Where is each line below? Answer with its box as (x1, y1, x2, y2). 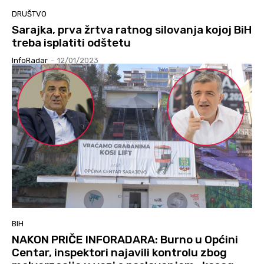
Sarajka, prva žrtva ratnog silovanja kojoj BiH (12, 23, 252, 37)
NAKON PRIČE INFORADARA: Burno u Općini (12, 233, 238, 247)
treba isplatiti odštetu (12, 36, 131, 50)
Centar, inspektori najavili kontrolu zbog (12, 246, 227, 260)
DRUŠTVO (12, 9, 47, 19)
